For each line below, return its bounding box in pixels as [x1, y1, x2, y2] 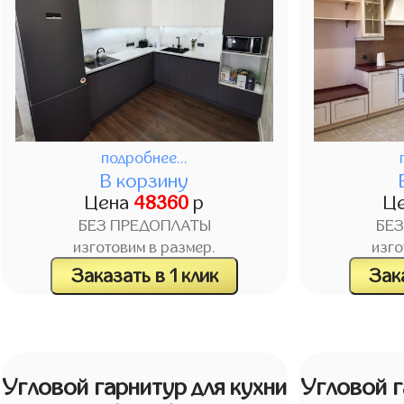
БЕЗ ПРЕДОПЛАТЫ [78, 218, 211, 235]
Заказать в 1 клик [70, 265, 218, 286]
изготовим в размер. [73, 240, 216, 257]
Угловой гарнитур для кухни [2, 375, 288, 400]
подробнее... [101, 150, 188, 167]
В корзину [100, 171, 189, 192]
